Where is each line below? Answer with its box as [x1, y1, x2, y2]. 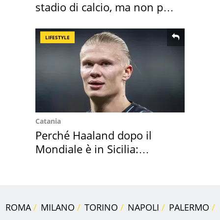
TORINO [84, 201, 118, 214]
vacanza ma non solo [35, 155, 141, 170]
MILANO [40, 201, 75, 214]
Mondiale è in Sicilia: [35, 141, 138, 157]
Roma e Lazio [35, 13, 102, 28]
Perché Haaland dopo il [35, 128, 152, 143]
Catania [35, 116, 61, 126]
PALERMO [168, 201, 209, 214]
